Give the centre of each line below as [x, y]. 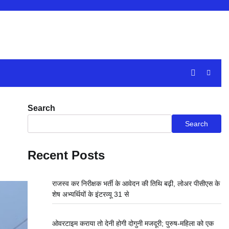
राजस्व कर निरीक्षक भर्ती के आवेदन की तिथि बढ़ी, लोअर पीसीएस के [136, 184]
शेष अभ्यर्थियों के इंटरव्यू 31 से [90, 194]
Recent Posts [66, 155]
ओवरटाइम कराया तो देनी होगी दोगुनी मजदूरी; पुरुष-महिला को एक [133, 223]
